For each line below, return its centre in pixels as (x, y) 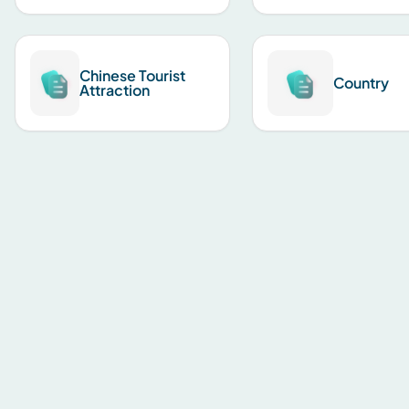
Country (361, 83)
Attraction (115, 90)
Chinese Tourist (133, 75)
